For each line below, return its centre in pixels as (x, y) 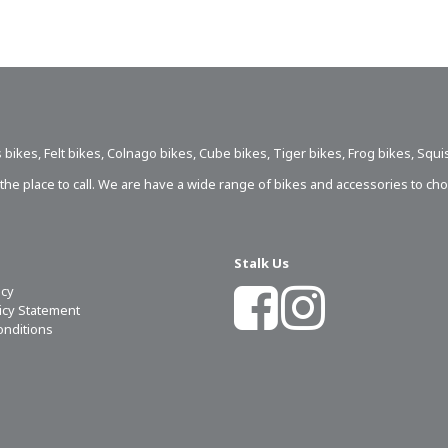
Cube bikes (233, 152)
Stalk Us (261, 262)
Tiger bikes (307, 152)
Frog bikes (379, 152)
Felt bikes (72, 152)
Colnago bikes (150, 152)
